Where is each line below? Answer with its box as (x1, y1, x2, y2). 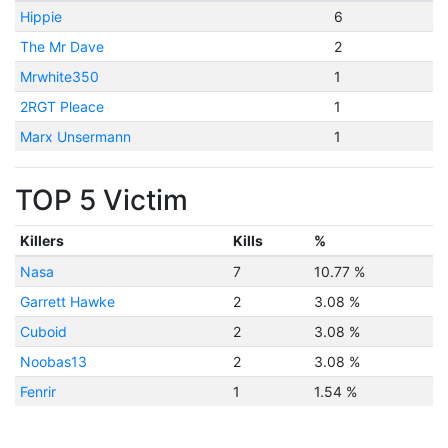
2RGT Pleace (19, 98, 104, 115)
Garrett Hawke (19, 293, 115, 310)
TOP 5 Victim (15, 183, 188, 217)
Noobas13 (19, 353, 87, 370)
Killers (19, 232, 64, 249)
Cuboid (19, 323, 67, 340)
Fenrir (19, 383, 56, 400)
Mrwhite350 (19, 68, 99, 85)
